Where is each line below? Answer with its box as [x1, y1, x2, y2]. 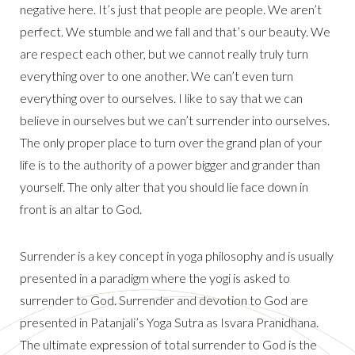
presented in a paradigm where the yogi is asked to [20, 270, 290, 286]
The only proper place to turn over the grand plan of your [20, 135, 322, 151]
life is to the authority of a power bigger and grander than [20, 157, 320, 173]
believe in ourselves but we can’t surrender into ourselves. [20, 113, 330, 128]
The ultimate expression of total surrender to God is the [20, 337, 317, 353]
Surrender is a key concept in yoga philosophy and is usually [20, 248, 334, 264]
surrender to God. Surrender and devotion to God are [20, 292, 308, 308]
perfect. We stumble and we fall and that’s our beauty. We [20, 24, 330, 40]
